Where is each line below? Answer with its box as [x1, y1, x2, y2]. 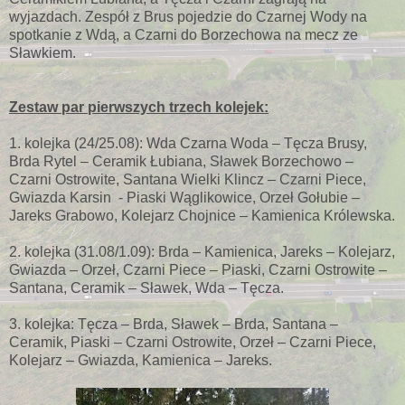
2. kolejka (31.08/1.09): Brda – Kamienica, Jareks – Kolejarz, [9, 244, 395, 260]
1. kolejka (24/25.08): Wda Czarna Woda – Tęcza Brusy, [9, 136, 367, 152]
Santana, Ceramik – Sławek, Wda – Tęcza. [9, 280, 284, 297]
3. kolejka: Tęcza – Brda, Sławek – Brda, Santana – [9, 316, 338, 333]
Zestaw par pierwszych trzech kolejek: [9, 99, 268, 116]
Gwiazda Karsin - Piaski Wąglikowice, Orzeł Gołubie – [9, 190, 360, 206]
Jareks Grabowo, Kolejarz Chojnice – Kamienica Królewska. [9, 208, 395, 224]
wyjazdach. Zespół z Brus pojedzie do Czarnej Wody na [9, 9, 367, 25]
